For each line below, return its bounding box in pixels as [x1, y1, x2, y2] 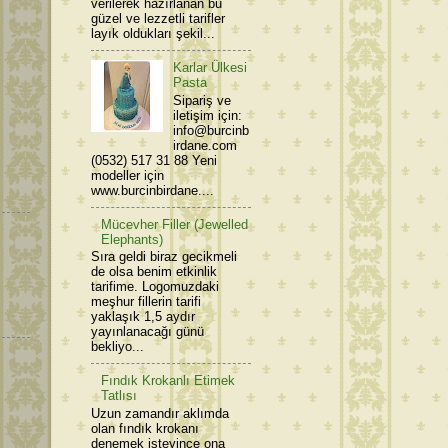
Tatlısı [101, 388, 138, 404]
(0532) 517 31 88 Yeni [91, 152, 217, 168]
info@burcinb [173, 122, 250, 138]
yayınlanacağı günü [91, 324, 204, 340]
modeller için [91, 167, 164, 183]
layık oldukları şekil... [91, 26, 215, 42]
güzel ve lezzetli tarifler [91, 11, 225, 27]
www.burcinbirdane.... [91, 182, 214, 198]
